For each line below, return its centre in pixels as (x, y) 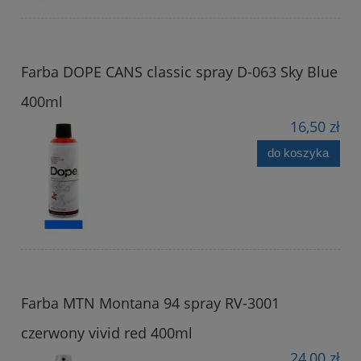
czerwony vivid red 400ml (107, 332)
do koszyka (299, 153)
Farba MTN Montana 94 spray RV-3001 (150, 303)
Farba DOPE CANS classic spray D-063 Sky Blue (179, 71)
